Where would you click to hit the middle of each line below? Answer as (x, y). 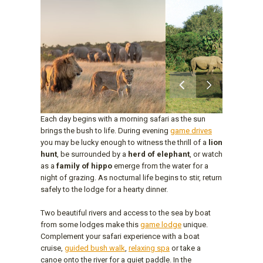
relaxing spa (149, 254)
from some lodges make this (90, 231)
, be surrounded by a (92, 160)
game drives (191, 137)
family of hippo (84, 172)
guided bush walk (95, 254)
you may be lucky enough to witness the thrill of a (124, 149)
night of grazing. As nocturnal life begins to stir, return (131, 184)
